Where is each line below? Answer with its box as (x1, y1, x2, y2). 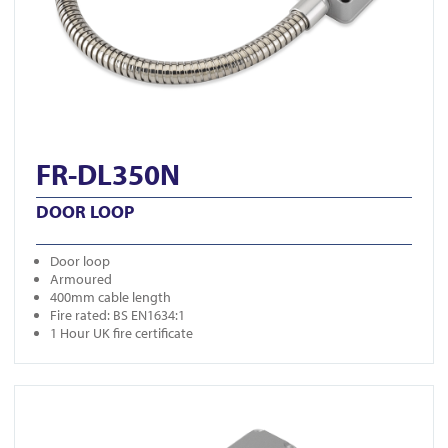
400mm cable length (50, 288, 171, 307)
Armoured (50, 270, 112, 289)
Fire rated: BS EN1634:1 (50, 306, 185, 325)
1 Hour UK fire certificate (50, 324, 193, 343)
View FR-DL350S (14, 385, 108, 404)
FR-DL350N (36, 155, 180, 194)
